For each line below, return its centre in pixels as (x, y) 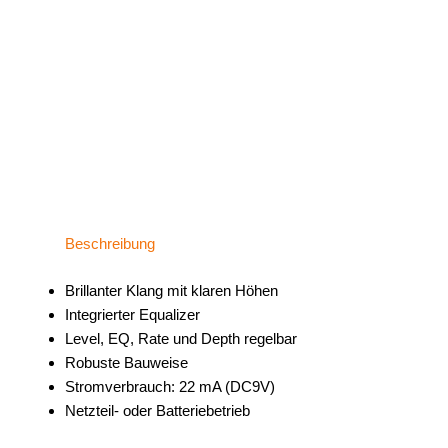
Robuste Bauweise (126, 362)
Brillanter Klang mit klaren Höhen (171, 290)
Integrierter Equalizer (132, 314)
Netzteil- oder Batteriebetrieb (157, 410)
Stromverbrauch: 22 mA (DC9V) (170, 386)
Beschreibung (110, 244)
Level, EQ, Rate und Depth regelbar (181, 338)
